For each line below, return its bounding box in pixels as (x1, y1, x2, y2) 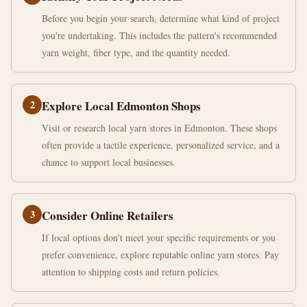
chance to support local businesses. (42, 156, 175, 169)
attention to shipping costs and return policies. (42, 265, 220, 278)
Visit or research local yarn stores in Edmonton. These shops (42, 121, 277, 134)
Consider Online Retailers (42, 207, 173, 224)
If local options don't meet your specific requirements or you (42, 231, 275, 244)
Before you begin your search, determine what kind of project (42, 12, 280, 25)
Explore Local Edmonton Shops (42, 97, 201, 114)
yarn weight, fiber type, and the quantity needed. (42, 46, 230, 59)
